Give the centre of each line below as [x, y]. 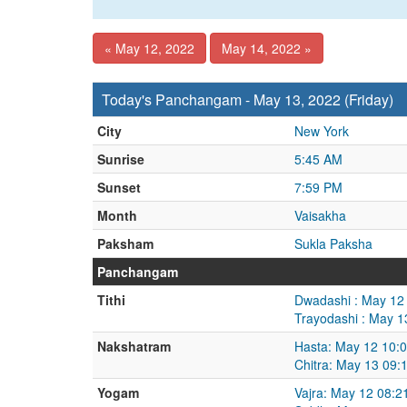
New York [322, 131]
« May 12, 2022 [149, 48]
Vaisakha [320, 215]
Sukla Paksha [333, 243]
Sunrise [121, 159]
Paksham [125, 243]
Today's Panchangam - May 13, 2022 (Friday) [248, 99]
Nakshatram [134, 346]
